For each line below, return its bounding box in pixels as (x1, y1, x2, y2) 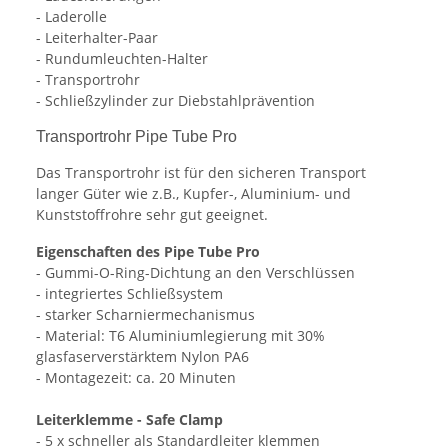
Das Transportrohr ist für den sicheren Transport (36, 162, 366, 182)
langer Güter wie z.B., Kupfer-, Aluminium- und (36, 183, 351, 203)
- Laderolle (36, 6, 107, 26)
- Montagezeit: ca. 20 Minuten (36, 367, 236, 387)
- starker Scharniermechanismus (36, 304, 255, 324)
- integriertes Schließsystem (36, 283, 223, 303)
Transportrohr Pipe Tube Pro (36, 127, 237, 145)
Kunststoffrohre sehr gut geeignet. (36, 204, 268, 224)
